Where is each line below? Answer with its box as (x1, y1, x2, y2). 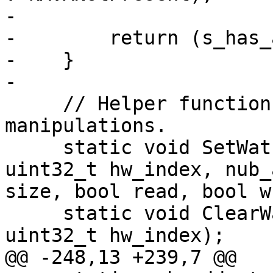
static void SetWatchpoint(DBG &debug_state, (5, 136, 63, 159)
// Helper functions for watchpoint (5, 93, 63, 115)
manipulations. (5, 115, 167, 137)
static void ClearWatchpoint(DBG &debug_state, (5, 202, 63, 225)
